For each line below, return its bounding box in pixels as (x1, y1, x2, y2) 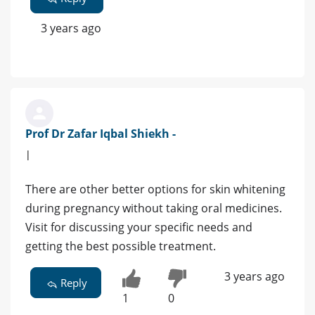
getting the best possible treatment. (25, 238, 216, 254)
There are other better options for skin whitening (25, 181, 285, 197)
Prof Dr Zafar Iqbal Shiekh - (25, 125, 176, 141)
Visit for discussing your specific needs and (25, 219, 252, 235)
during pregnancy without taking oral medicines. (25, 200, 282, 216)
